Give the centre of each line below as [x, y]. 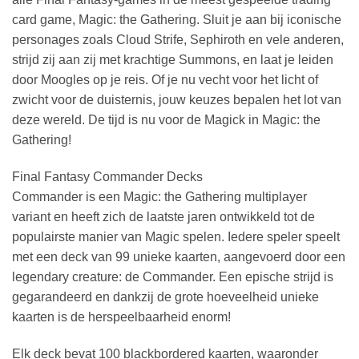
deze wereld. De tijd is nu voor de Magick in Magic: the [166, 120]
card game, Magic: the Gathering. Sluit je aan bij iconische [177, 20]
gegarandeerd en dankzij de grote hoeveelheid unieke [165, 296]
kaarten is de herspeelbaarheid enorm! [121, 317]
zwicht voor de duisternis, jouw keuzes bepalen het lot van [177, 100]
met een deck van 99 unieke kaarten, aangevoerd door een [179, 256]
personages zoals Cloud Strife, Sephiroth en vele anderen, [178, 40]
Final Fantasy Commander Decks [107, 176]
